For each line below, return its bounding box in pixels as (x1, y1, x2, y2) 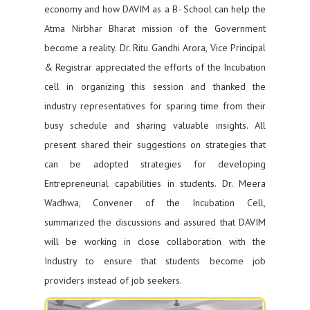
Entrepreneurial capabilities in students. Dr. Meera (44, 177, 266, 190)
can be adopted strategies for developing (44, 158, 266, 170)
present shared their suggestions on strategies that (44, 138, 266, 151)
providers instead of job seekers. (44, 274, 182, 286)
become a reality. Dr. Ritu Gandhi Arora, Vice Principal (44, 42, 266, 54)
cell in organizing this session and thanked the (44, 80, 266, 93)
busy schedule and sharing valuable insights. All (44, 119, 266, 131)
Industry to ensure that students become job (44, 255, 266, 267)
